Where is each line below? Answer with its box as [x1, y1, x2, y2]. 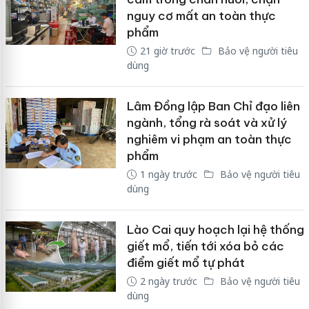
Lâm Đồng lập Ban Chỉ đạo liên [126, 99, 300, 114]
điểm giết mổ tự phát [126, 255, 245, 271]
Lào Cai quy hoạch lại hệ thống [126, 222, 304, 238]
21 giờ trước [139, 44, 195, 58]
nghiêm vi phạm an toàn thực [126, 132, 292, 148]
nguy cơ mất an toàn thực [126, 8, 276, 24]
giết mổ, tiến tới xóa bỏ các [126, 239, 284, 255]
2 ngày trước [139, 275, 197, 288]
